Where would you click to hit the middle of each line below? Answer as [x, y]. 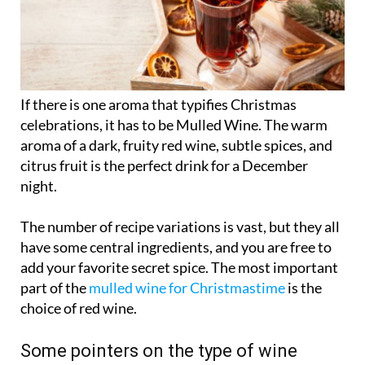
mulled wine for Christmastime [187, 289]
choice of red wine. [79, 309]
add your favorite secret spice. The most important [179, 268]
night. [39, 187]
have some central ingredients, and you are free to [176, 248]
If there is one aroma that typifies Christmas [158, 106]
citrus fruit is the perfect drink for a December [164, 167]
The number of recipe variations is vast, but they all [180, 228]
